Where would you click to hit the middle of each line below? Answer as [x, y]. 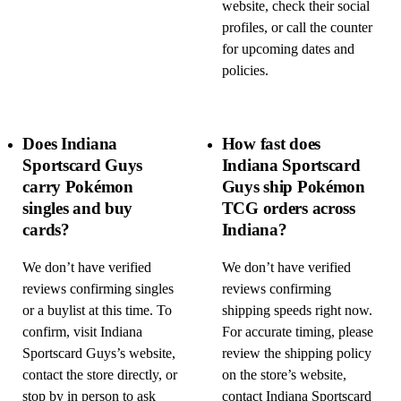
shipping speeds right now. [297, 311]
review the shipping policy [296, 354]
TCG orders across [288, 208]
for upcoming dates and [288, 50]
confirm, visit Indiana [83, 333]
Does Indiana [70, 143]
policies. [245, 71]
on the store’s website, [284, 375]
